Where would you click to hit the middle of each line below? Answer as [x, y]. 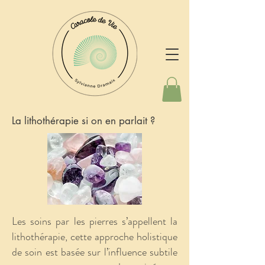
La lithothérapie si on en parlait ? [83, 120]
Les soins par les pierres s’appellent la [95, 221]
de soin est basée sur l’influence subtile [95, 252]
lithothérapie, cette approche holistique [95, 236]
